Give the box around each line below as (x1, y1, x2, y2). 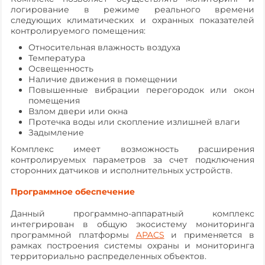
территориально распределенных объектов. (11, 250, 206, 261)
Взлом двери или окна (28, 105, 128, 117)
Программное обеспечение (11, 186, 135, 198)
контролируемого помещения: (11, 25, 146, 36)
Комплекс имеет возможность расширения (11, 143, 254, 154)
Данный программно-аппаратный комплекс (11, 208, 254, 219)
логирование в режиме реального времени (11, 4, 254, 15)
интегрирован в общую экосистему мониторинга (11, 218, 254, 230)
